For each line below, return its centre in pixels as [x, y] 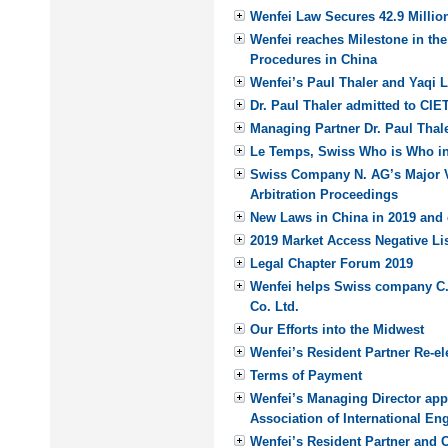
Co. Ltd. [274, 306]
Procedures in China [313, 59]
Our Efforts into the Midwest [337, 329]
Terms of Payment [306, 375]
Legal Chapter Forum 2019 [331, 263]
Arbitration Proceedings [324, 194]
